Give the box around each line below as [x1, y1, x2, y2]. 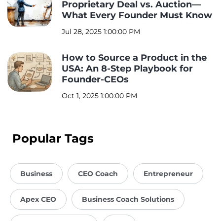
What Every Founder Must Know [62, 10, 212, 21]
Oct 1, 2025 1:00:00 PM [62, 91, 137, 101]
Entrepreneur [144, 169, 193, 179]
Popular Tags [12, 131, 94, 146]
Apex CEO [20, 195, 56, 204]
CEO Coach [78, 169, 118, 179]
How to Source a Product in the [62, 52, 207, 64]
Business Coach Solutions [82, 195, 174, 204]
